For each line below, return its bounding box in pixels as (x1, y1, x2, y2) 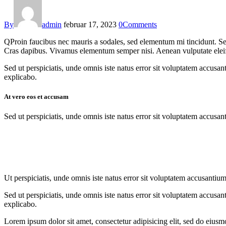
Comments (123, 20, 157, 29)
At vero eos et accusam (4, 92, 69, 100)
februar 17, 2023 (64, 20, 117, 29)
